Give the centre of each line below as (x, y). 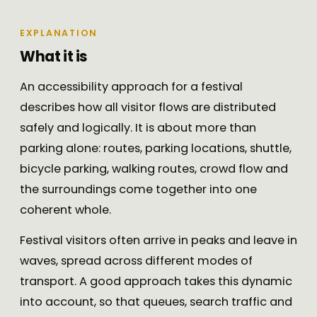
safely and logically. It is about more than (138, 128)
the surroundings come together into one (138, 190)
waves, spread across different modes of (136, 261)
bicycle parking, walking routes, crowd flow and (154, 169)
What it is (54, 57)
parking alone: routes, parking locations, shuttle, (156, 149)
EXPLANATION (59, 33)
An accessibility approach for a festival (131, 87)
